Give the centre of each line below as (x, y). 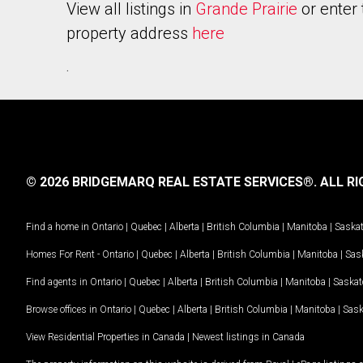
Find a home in (58, 226)
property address (129, 33)
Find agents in (58, 282)
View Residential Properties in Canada (105, 337)
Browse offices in (63, 309)
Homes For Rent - (64, 254)
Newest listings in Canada (248, 337)
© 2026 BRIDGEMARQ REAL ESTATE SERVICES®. (171, 182)
